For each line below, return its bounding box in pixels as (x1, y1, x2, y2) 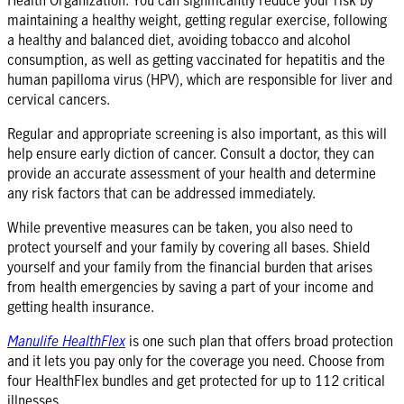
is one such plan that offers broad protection (125, 330, 393, 351)
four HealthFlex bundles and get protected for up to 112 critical (7, 370, 385, 390)
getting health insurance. (7, 296, 154, 317)
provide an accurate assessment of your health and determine (7, 162, 376, 183)
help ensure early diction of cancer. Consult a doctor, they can (7, 142, 374, 163)
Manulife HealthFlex (7, 330, 125, 351)
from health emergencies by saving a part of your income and (7, 276, 373, 297)
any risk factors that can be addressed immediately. (7, 182, 316, 203)
